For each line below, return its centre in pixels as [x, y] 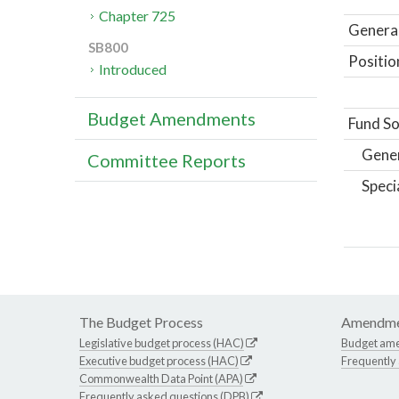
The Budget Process [141, 322]
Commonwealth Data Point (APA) [161, 378]
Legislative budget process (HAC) [162, 342]
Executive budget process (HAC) [159, 360]
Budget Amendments [171, 119]
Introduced [133, 69]
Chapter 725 [138, 16]
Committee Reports [167, 161]
